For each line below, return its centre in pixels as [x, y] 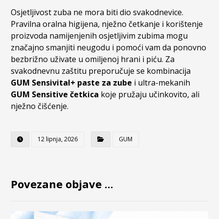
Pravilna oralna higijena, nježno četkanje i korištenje [107, 24]
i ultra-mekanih [161, 83]
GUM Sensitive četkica [55, 95]
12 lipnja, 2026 [58, 139]
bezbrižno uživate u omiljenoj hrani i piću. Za [93, 59]
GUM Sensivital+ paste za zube [72, 83]
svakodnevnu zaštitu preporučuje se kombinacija [101, 71]
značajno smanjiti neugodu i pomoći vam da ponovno [109, 48]
